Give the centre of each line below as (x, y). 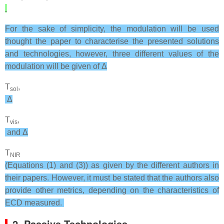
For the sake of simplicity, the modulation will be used (112, 29)
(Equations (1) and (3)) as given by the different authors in (112, 165)
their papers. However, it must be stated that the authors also (112, 178)
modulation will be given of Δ (56, 66)
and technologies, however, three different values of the (112, 54)
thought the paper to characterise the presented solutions (112, 41)
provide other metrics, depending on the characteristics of (112, 190)
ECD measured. (34, 203)
